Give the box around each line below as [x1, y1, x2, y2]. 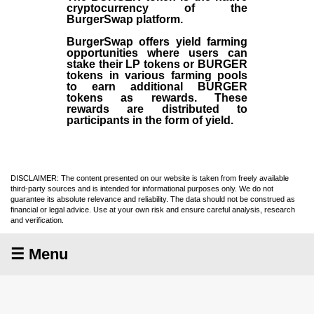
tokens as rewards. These [67, 92, 247, 104]
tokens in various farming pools [67, 69, 247, 82]
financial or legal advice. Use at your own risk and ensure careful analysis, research [11, 205, 295, 214]
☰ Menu [11, 245, 68, 264]
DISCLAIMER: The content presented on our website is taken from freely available [11, 174, 289, 183]
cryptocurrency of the [67, 2, 247, 15]
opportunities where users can [67, 47, 247, 60]
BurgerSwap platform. [67, 13, 186, 26]
